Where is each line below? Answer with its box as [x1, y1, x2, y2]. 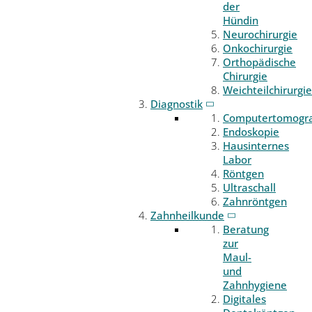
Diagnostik [150, 96, 203, 111]
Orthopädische [223, 54, 296, 69]
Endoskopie [223, 124, 279, 139]
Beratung [223, 221, 269, 236]
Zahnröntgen [223, 194, 287, 208]
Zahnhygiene [223, 277, 287, 292]
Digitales [223, 291, 266, 306]
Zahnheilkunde [150, 208, 224, 222]
